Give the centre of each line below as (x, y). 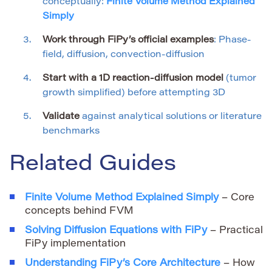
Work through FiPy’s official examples (128, 41)
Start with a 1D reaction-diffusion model (133, 79)
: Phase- (233, 41)
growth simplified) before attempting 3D (134, 93)
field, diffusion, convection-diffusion (124, 55)
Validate (61, 117)
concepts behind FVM (79, 212)
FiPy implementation (75, 244)
